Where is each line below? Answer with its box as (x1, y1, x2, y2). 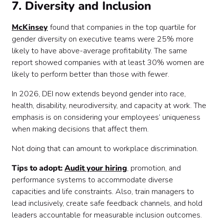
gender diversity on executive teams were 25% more (12, 34, 194, 44)
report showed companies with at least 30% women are (12, 57, 204, 68)
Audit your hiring (65, 163, 127, 174)
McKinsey (12, 22, 48, 33)
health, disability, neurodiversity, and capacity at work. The (12, 100, 206, 111)
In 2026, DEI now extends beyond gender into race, (12, 88, 186, 99)
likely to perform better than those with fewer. (12, 69, 169, 80)
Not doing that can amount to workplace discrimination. (12, 143, 198, 154)
